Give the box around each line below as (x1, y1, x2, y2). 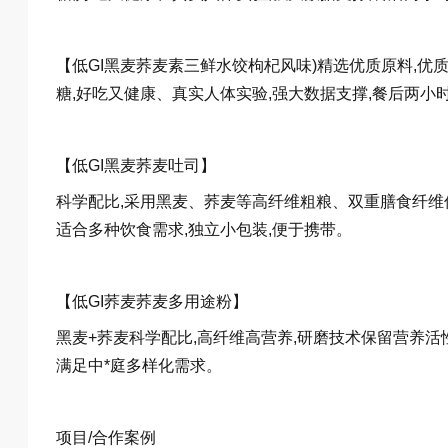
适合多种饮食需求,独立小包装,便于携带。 (56, 221, 352, 238)
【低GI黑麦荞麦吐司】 (56, 157, 216, 174)
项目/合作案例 (56, 429, 156, 446)
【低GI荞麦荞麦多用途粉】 (56, 293, 248, 310)
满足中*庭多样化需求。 (56, 357, 222, 374)
